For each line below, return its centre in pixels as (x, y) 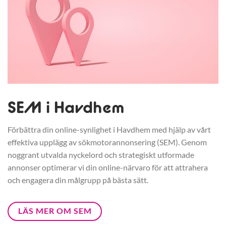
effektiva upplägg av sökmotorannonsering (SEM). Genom (107, 142)
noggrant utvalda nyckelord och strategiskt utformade (101, 154)
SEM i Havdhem (66, 107)
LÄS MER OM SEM (55, 211)
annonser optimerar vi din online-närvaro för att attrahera (108, 167)
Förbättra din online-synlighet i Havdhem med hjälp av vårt (109, 129)
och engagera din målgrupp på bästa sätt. (78, 180)
